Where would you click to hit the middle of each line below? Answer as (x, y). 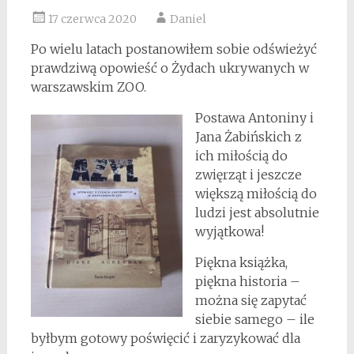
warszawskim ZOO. (88, 87)
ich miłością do (241, 156)
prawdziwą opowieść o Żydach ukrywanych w (169, 68)
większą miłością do (256, 194)
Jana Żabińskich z (248, 137)
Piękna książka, (241, 263)
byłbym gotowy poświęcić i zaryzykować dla (165, 339)
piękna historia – (247, 282)
